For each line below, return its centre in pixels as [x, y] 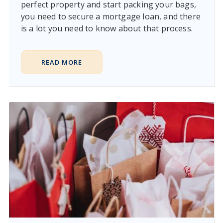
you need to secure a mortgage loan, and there [111, 16]
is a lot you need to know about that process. [107, 28]
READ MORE [61, 62]
